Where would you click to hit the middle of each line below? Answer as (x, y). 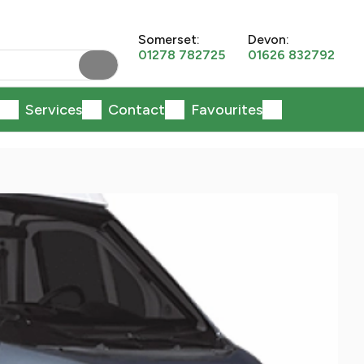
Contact (136, 110)
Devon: (269, 39)
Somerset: (169, 39)
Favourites (226, 110)
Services (53, 110)
